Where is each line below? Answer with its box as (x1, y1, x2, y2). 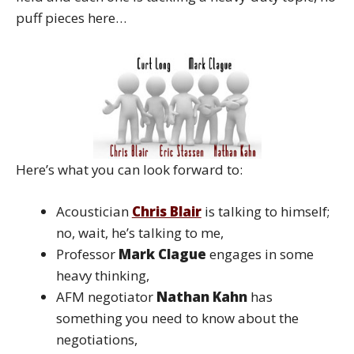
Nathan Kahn (156, 287, 247, 306)
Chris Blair (131, 201, 201, 220)
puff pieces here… (16, 8, 126, 27)
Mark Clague (118, 244, 206, 263)
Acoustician (55, 201, 132, 220)
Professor (55, 244, 119, 263)
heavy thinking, (55, 265, 149, 284)
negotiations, (55, 330, 137, 348)
